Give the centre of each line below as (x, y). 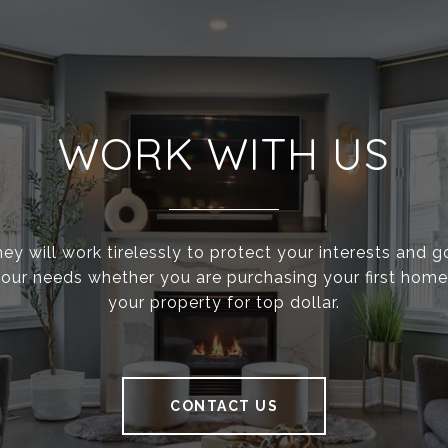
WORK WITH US (224, 153)
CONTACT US (224, 405)
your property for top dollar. (224, 302)
